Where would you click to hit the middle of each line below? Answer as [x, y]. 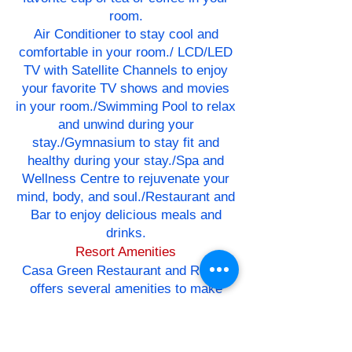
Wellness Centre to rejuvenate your [126, 179]
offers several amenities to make [126, 289]
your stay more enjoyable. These [126, 307]
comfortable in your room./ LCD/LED [126, 53]
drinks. [126, 233]
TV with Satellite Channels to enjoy [126, 71]
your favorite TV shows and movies [126, 89]
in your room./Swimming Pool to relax [126, 107]
